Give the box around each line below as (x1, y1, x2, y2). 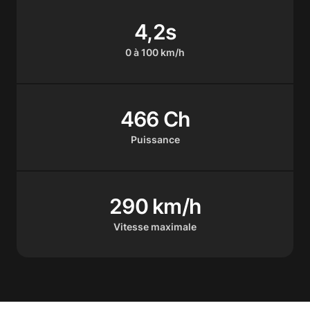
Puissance (130, 133, 180, 145)
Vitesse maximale (113, 220, 197, 232)
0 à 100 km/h (125, 46, 185, 58)
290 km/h (109, 193, 201, 219)
